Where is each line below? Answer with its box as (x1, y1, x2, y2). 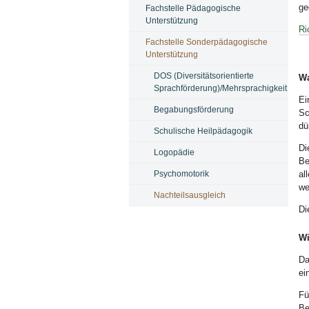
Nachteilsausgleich (153, 190, 226, 200)
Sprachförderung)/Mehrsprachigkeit (153, 83, 287, 93)
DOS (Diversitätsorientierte (153, 70, 254, 81)
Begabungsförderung (153, 104, 234, 114)
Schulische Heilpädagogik (153, 126, 252, 136)
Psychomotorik (153, 168, 209, 179)
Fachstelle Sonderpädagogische (145, 37, 268, 47)
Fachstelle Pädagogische (145, 3, 241, 13)
